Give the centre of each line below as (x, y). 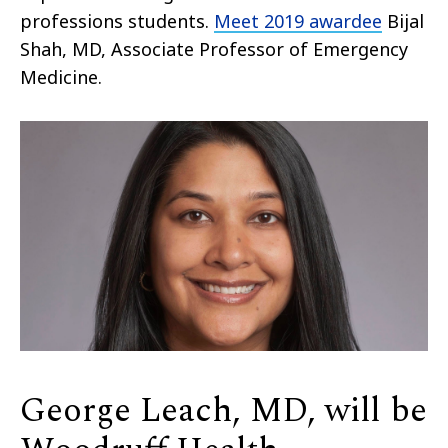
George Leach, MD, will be (223, 410)
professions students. (117, 20)
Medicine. (61, 76)
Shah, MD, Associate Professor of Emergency (214, 48)
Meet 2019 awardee (298, 20)
